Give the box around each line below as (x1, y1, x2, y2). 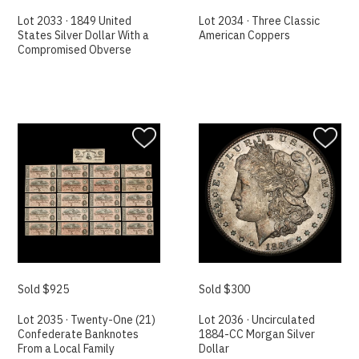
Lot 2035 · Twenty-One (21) (18, 313, 156, 328)
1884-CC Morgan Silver (199, 327, 316, 342)
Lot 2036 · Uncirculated (199, 313, 316, 328)
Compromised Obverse (18, 42, 132, 57)
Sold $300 (199, 282, 251, 297)
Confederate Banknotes (18, 327, 139, 342)
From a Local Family (18, 341, 115, 357)
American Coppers (199, 27, 291, 42)
